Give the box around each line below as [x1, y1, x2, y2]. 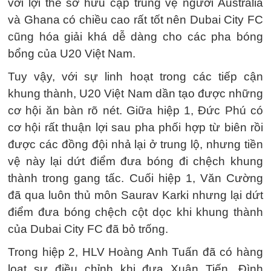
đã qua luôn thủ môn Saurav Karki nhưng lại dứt [8, 188, 263, 201]
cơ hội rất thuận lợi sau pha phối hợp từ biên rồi [8, 120, 263, 134]
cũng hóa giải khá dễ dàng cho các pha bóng [8, 30, 263, 43]
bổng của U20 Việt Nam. [8, 47, 135, 60]
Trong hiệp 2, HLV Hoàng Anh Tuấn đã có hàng [8, 245, 263, 258]
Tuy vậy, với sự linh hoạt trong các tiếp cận [8, 70, 263, 83]
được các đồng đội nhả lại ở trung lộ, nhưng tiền [8, 137, 263, 151]
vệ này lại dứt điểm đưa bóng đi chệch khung [8, 154, 263, 168]
